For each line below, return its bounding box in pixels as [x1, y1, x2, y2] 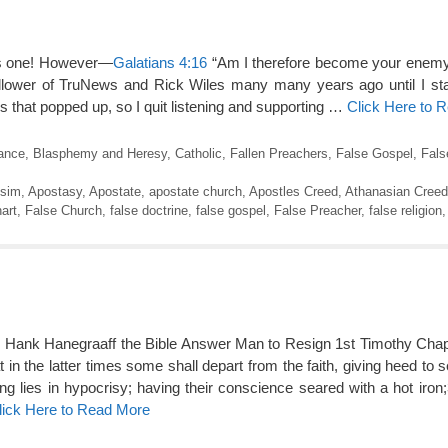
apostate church [148, 183, 242, 199]
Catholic [174, 145, 222, 161]
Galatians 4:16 [112, 54, 208, 72]
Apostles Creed [248, 183, 338, 199]
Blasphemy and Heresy [32, 145, 167, 161]
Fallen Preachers [229, 145, 328, 161]
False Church [25, 202, 102, 218]
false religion [369, 202, 442, 218]
